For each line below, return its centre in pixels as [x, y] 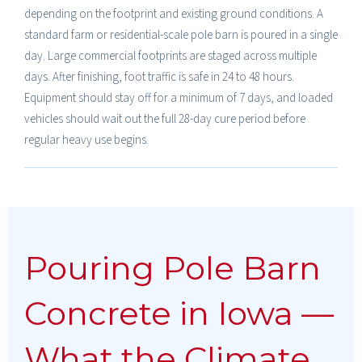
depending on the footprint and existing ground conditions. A [174, 14]
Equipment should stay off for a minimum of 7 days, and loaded [179, 98]
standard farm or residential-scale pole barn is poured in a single [181, 35]
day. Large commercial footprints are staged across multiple [170, 56]
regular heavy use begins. [86, 140]
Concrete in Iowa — [179, 313]
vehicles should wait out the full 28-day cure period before [165, 119]
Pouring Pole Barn [173, 267]
